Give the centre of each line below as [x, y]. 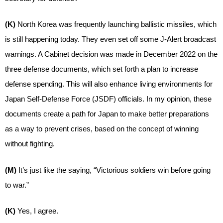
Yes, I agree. [38, 211]
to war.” [17, 185]
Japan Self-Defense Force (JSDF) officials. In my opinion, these [108, 99]
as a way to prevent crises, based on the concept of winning [102, 129]
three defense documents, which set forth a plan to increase [102, 69]
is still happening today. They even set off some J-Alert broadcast [111, 39]
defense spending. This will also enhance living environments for [109, 84]
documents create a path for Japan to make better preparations [107, 114]
